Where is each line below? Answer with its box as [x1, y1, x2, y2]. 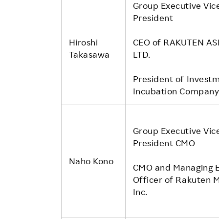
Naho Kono [68, 155, 114, 166]
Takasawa [68, 48, 110, 60]
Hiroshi [68, 36, 98, 47]
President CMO [132, 137, 196, 148]
